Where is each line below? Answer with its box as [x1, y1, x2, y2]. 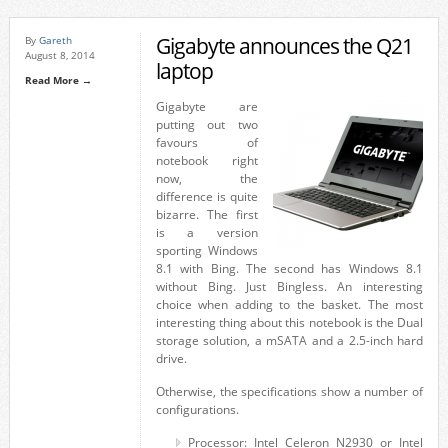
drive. [155, 350, 190, 367]
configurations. [155, 401, 242, 418]
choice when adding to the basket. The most [155, 296, 424, 313]
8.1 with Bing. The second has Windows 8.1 [155, 260, 424, 277]
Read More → [24, 73, 92, 87]
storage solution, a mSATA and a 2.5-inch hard [155, 332, 424, 349]
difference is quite [155, 188, 259, 205]
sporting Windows [155, 242, 259, 259]
